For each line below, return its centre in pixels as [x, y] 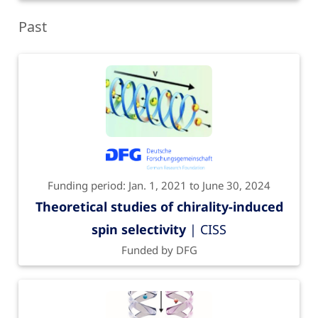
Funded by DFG [159, 250]
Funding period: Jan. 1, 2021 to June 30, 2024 [159, 185]
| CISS [206, 229]
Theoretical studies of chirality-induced [159, 206]
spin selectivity [139, 229]
